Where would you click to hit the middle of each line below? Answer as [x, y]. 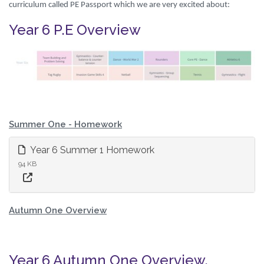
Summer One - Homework [65, 125]
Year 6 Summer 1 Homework [91, 150]
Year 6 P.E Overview [75, 29]
